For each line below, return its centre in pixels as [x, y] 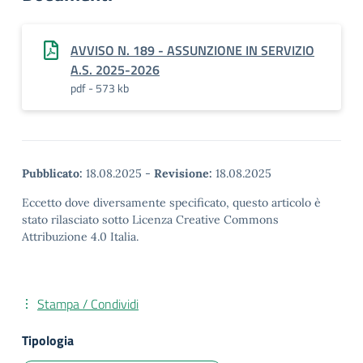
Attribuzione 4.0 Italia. [80, 237]
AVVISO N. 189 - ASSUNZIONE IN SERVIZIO [192, 50]
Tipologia [48, 340]
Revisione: [183, 173]
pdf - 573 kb [100, 88]
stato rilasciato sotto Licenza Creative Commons [150, 220]
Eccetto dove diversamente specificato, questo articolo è [171, 203]
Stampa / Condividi [88, 304]
